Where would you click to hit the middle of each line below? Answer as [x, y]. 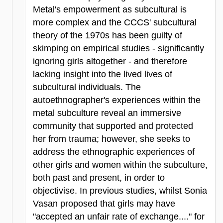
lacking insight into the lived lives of [103, 74]
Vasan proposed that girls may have [104, 204]
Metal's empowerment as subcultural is [110, 10]
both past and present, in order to [99, 178]
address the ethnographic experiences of [114, 152]
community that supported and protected [113, 126]
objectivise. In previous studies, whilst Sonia [120, 191]
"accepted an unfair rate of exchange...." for [119, 217]
